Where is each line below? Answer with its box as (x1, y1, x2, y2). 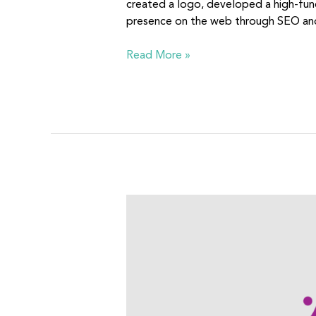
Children (125, 230, 166, 242)
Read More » (126, 50, 190, 62)
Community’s (125, 213, 190, 225)
